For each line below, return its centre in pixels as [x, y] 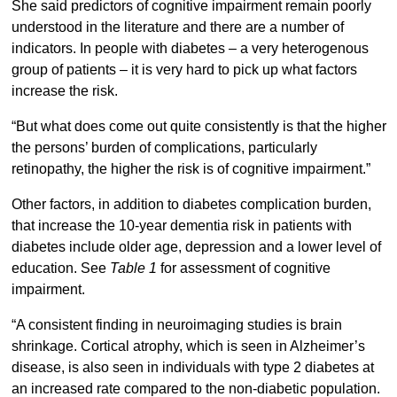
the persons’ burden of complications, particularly [164, 148]
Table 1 [133, 269]
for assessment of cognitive [243, 269]
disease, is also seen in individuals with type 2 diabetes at [192, 368]
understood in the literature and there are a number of [177, 27]
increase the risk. [64, 91]
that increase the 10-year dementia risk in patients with [181, 226]
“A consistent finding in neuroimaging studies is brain [176, 325]
